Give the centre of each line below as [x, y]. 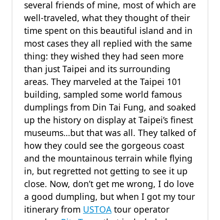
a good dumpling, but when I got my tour [110, 196]
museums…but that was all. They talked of [110, 133]
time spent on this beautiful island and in [108, 30]
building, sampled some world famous [103, 94]
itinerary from [54, 209]
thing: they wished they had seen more [104, 56]
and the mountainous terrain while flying [108, 158]
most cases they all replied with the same [108, 43]
